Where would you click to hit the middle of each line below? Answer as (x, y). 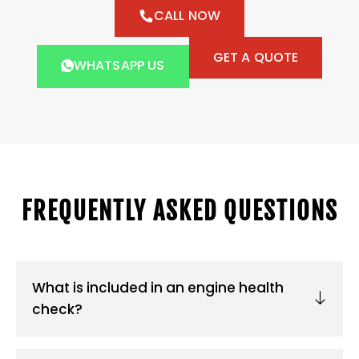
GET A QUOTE (256, 58)
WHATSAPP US (119, 66)
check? (57, 310)
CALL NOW (187, 16)
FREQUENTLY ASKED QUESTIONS (179, 212)
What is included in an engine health (158, 288)
